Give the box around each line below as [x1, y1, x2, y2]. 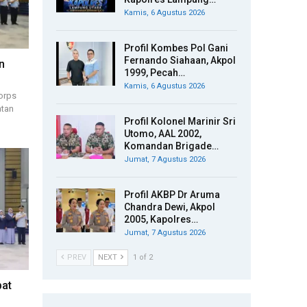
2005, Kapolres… [124, 214, 198, 225]
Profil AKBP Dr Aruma [124, 189, 220, 200]
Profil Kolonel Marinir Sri [124, 116, 236, 127]
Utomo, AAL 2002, [124, 128, 201, 139]
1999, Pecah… [124, 67, 185, 78]
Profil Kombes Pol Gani [124, 42, 228, 53]
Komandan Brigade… [124, 140, 219, 151]
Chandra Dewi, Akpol [124, 201, 215, 212]
